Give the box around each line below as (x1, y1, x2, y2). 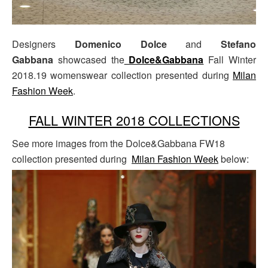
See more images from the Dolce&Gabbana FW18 (12, 136, 225, 151)
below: (218, 152, 249, 166)
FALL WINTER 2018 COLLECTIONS (28, 111, 240, 130)
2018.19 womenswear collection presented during (12, 68, 233, 82)
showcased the (53, 52, 124, 66)
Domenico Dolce (74, 36, 167, 51)
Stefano (221, 36, 256, 51)
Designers (12, 36, 75, 51)
